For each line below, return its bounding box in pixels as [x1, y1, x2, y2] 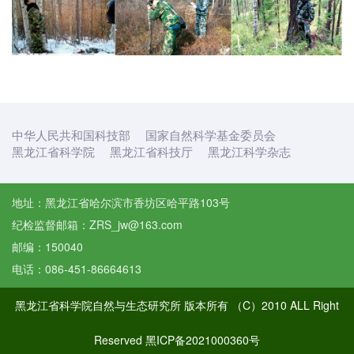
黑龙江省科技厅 [110, 142, 193, 160]
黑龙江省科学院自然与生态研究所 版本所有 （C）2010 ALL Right [15, 296, 339, 313]
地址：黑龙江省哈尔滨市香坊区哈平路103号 [12, 194, 230, 210]
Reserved [94, 331, 145, 348]
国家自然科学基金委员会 [145, 126, 276, 143]
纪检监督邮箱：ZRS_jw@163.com [12, 216, 183, 232]
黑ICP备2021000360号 [145, 331, 260, 348]
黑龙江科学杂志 [208, 142, 291, 160]
